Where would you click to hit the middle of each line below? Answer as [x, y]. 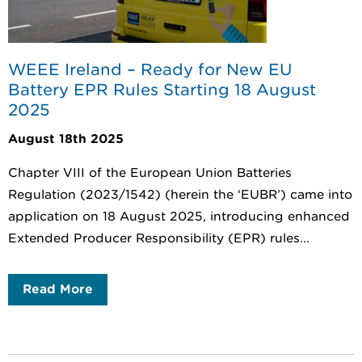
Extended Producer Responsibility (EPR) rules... [159, 238]
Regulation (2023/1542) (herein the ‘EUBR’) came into [180, 194]
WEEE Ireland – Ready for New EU [150, 70]
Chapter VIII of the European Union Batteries [150, 173]
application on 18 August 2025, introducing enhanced [179, 216]
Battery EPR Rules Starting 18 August [162, 90]
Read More [58, 289]
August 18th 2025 [66, 139]
